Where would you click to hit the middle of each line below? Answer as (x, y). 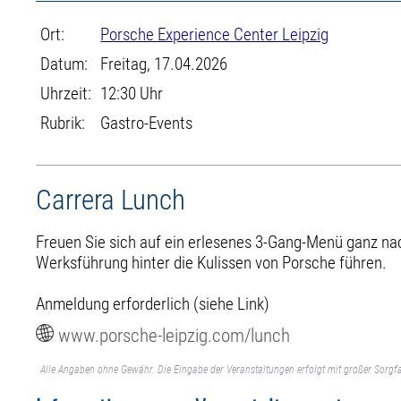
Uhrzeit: (66, 94)
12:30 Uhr (132, 94)
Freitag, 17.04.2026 (164, 64)
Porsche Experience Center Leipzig (215, 34)
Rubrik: (63, 123)
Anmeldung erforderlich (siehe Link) (153, 303)
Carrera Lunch (111, 200)
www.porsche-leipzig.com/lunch (175, 335)
